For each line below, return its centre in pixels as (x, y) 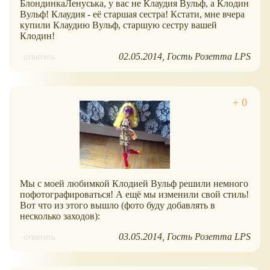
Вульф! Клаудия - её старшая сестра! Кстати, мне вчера (132, 14)
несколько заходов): (60, 216)
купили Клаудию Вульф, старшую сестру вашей (118, 25)
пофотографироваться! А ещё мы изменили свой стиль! (134, 194)
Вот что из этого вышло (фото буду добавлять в (118, 205)
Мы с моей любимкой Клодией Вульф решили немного (134, 183)
